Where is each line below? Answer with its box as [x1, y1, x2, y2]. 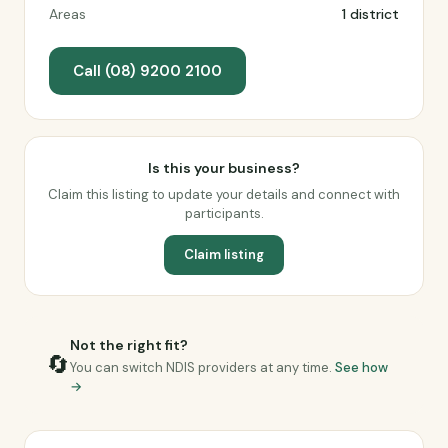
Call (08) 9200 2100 [73, 61, 222, 81]
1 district [342, 5, 399, 23]
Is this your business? [148, 159, 300, 177]
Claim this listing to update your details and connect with [48, 186, 400, 203]
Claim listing [184, 246, 264, 263]
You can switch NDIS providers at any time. [70, 359, 335, 376]
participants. [184, 205, 264, 222]
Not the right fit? [70, 336, 188, 354]
